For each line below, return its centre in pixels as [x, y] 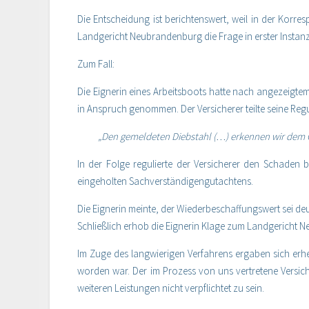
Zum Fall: [96, 64]
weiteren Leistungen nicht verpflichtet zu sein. [171, 288]
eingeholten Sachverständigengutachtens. [165, 181]
